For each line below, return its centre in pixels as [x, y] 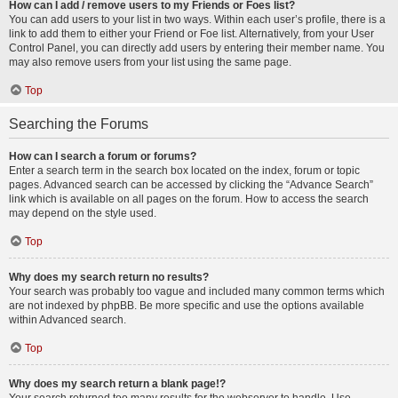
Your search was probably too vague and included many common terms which [197, 291]
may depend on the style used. [83, 213]
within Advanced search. [68, 320]
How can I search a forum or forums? [103, 156]
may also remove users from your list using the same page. [150, 62]
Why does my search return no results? [109, 277]
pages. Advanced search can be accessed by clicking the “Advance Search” [191, 185]
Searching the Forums [79, 124]
